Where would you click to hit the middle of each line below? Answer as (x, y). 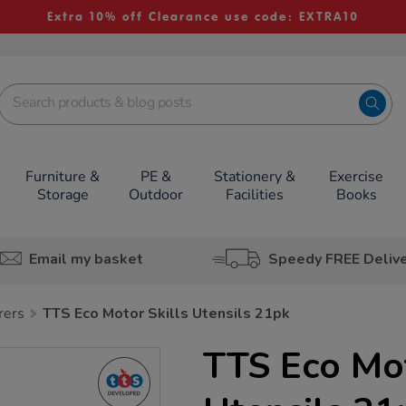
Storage (63, 195)
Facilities (254, 195)
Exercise (357, 177)
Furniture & (63, 177)
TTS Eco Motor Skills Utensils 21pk (166, 314)
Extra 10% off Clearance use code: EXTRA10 (203, 17)
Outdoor (156, 195)
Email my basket (86, 259)
